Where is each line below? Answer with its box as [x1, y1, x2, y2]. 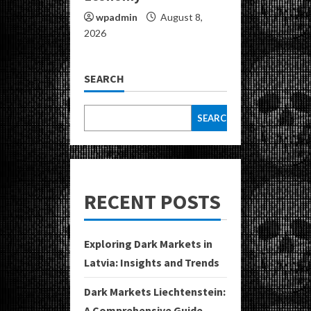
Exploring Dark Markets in [84, 237, 212, 251]
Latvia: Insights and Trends [84, 255, 219, 270]
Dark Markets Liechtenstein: [84, 285, 226, 299]
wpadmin [96, 11, 137, 24]
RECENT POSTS [84, 188, 221, 215]
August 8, [158, 11, 203, 24]
